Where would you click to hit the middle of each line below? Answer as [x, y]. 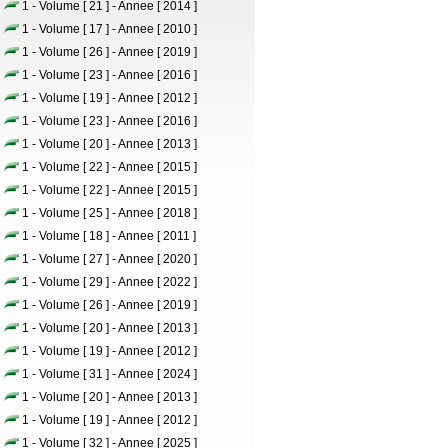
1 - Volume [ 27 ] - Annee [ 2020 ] [109, 259]
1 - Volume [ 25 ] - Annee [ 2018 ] [109, 213]
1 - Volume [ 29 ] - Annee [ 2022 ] [109, 282]
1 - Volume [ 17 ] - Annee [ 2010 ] [109, 29]
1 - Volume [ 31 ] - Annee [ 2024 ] [109, 374]
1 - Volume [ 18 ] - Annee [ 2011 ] [109, 236]
